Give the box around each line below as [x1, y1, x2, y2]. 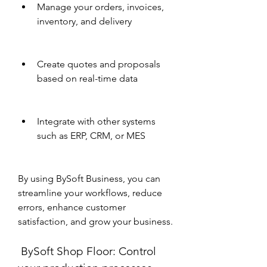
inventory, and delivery [37, 15, 132, 27]
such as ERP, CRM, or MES [37, 130, 145, 141]
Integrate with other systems [37, 116, 156, 127]
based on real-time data [37, 73, 138, 84]
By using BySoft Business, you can [18, 173, 160, 184]
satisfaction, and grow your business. [18, 216, 173, 227]
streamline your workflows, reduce [18, 187, 162, 198]
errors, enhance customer [18, 201, 126, 213]
